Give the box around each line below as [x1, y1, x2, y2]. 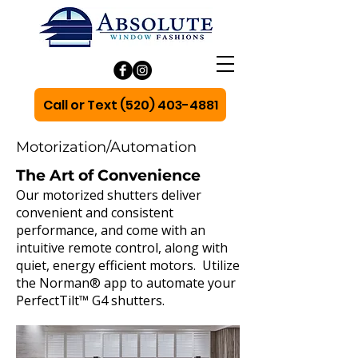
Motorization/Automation [16, 138, 201, 156]
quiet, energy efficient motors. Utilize [16, 257, 240, 274]
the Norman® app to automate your [16, 274, 236, 292]
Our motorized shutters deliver [16, 186, 201, 204]
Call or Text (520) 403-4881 [42, 95, 218, 114]
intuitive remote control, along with [16, 239, 228, 257]
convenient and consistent [16, 204, 173, 221]
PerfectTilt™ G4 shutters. [16, 292, 165, 309]
